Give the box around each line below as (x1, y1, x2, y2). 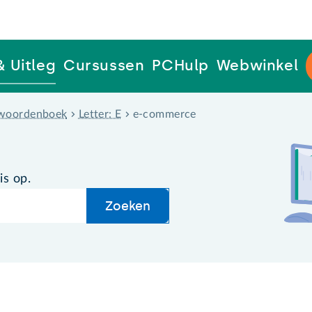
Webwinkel (216, 56, 299, 75)
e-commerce (132, 108, 196, 120)
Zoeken (105, 198, 151, 214)
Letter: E (78, 108, 122, 120)
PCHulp (152, 56, 210, 75)
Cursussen (63, 56, 145, 75)
